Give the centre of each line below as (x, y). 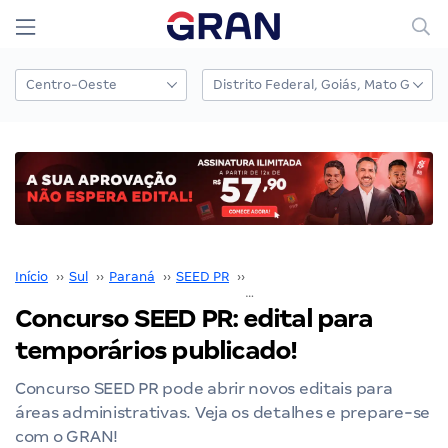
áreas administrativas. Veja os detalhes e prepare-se (222, 412)
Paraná (132, 276)
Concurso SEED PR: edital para (193, 318)
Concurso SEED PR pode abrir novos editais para (204, 388)
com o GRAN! (67, 436)
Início (31, 276)
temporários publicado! (156, 350)
